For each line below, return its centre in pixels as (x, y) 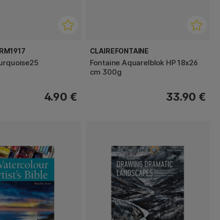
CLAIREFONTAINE (119, 51)
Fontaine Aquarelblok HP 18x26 (144, 62)
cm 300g (106, 72)
